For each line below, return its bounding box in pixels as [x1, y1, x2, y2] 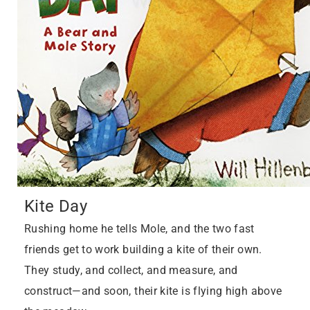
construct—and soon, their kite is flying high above [24, 284, 282, 298]
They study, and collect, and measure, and [24, 264, 238, 277]
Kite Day [24, 196, 87, 217]
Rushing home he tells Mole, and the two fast [24, 222, 255, 236]
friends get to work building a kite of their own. [24, 243, 262, 257]
